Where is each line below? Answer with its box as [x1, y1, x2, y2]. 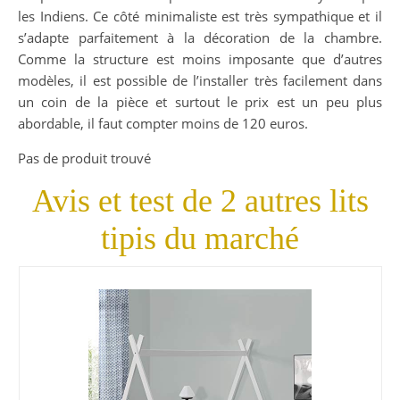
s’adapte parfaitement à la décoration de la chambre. [18, 29, 382, 47]
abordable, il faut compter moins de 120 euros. [18, 114, 308, 133]
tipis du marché [101, 221, 299, 257]
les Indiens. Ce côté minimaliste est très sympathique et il [18, 7, 382, 26]
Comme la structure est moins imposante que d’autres [18, 50, 382, 69]
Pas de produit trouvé [18, 149, 151, 168]
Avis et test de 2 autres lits [31, 183, 369, 220]
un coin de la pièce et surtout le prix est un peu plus [18, 93, 382, 112]
